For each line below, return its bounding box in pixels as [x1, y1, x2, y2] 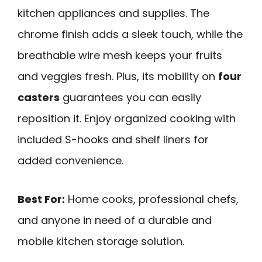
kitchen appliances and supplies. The [18, 5, 209, 20]
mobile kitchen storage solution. [18, 234, 184, 249]
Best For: [18, 192, 65, 207]
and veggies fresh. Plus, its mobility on [18, 68, 218, 84]
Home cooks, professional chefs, [65, 192, 239, 207]
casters [18, 89, 60, 105]
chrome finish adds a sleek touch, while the [18, 26, 243, 42]
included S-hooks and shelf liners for [18, 132, 209, 147]
